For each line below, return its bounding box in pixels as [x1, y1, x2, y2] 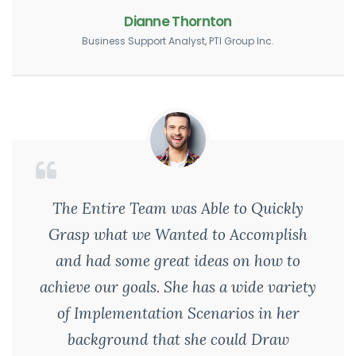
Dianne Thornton [124, 12, 232, 31]
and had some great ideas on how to [56, 251, 300, 270]
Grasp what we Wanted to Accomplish [48, 225, 308, 244]
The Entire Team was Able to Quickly [52, 199, 304, 218]
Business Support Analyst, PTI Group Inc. [82, 34, 274, 48]
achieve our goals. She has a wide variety [40, 277, 316, 296]
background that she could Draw [67, 330, 289, 349]
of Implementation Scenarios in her [56, 304, 300, 323]
